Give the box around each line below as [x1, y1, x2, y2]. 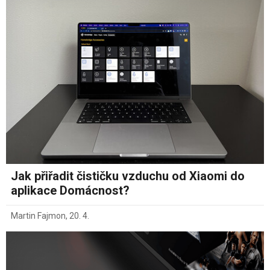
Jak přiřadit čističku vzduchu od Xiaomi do [11, 168, 245, 183]
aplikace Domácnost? [11, 183, 130, 198]
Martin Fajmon [11, 210, 66, 221]
